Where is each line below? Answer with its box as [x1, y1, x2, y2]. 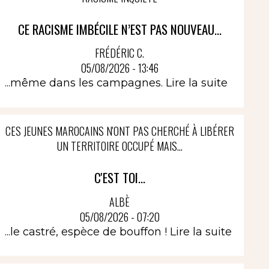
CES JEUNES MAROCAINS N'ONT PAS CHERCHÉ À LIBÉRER [5, 123, 234, 139]
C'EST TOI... [94, 168, 145, 187]
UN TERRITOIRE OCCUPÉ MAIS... [56, 138, 183, 154]
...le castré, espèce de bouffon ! [4, 225, 170, 238]
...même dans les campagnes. [4, 76, 166, 89]
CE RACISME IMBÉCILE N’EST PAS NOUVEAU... [17, 19, 222, 38]
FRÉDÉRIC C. [95, 45, 145, 61]
